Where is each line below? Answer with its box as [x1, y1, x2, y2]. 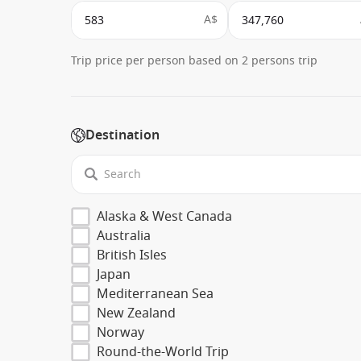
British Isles [97, 245, 167, 265]
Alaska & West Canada [97, 206, 232, 226]
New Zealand [97, 303, 176, 323]
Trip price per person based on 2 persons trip [71, 52, 317, 70]
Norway [97, 322, 144, 342]
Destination [85, 126, 160, 146]
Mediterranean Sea [97, 284, 214, 304]
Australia [97, 226, 151, 246]
